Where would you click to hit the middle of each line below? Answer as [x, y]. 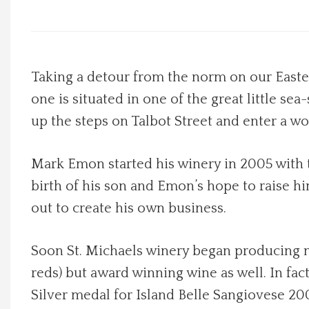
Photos [29, 147]
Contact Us [37, 226]
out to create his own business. [129, 209]
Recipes [30, 68]
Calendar [32, 186]
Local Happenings [50, 29]
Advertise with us [51, 265]
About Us [33, 108]
